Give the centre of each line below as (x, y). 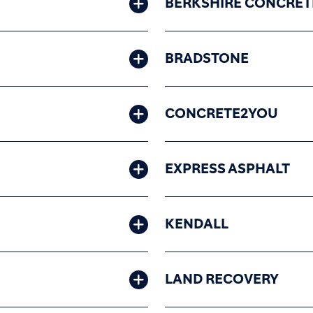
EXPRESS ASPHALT (227, 169)
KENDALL (197, 224)
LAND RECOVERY (222, 279)
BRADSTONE (207, 59)
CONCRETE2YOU (221, 114)
